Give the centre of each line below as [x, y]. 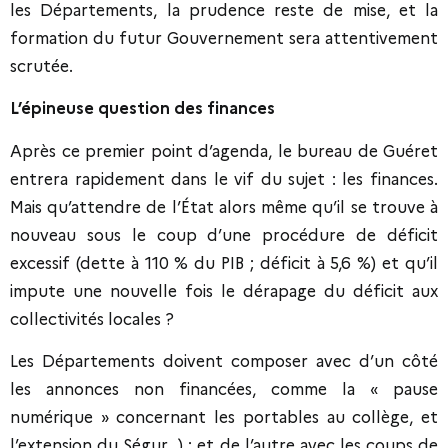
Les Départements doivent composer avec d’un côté [224, 361]
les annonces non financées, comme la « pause [224, 389]
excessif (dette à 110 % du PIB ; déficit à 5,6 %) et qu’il [224, 263]
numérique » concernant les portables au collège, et [224, 417]
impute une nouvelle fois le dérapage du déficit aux [224, 291]
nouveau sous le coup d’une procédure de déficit [224, 235]
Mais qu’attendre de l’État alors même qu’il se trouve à [224, 207]
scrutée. [41, 66]
